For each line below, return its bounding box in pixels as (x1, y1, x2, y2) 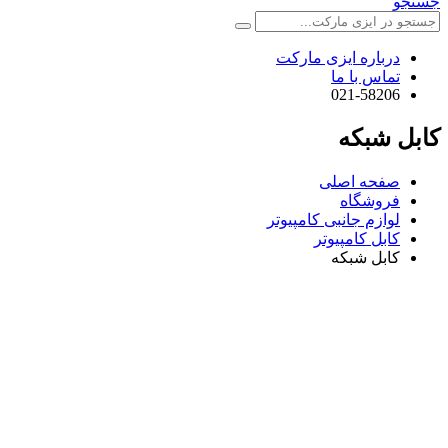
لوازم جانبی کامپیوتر (267, 210, 400, 228)
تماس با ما (331, 68, 400, 85)
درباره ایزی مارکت (276, 49, 400, 66)
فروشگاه (340, 191, 400, 209)
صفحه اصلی (319, 172, 400, 190)
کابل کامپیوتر (314, 229, 400, 247)
